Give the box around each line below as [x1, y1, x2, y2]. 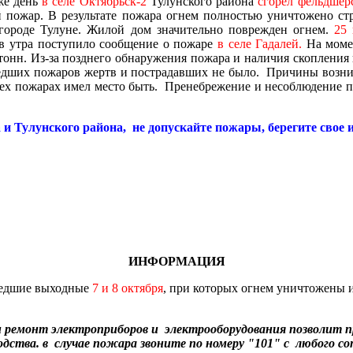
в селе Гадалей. [217, 36, 303, 50]
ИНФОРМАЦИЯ [128, 254, 225, 268]
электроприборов [51, 321, 148, 336]
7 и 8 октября [92, 281, 163, 295]
